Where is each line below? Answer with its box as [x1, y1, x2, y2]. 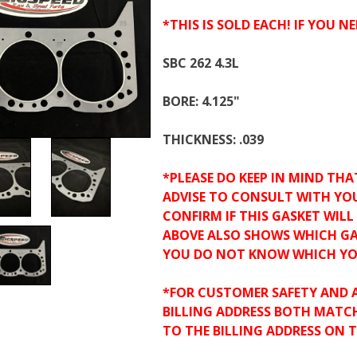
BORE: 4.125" [163, 92, 240, 110]
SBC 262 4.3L [163, 54, 239, 72]
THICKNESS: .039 [163, 131, 264, 148]
